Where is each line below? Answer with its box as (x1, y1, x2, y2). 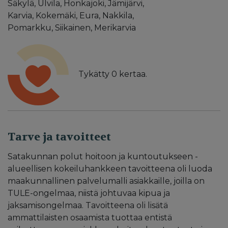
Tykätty (76, 69, 111, 79)
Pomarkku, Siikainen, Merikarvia (8, 22, 136, 33)
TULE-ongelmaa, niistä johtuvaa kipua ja (8, 188, 170, 198)
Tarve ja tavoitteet (8, 129, 111, 144)
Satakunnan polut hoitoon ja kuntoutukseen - (8, 151, 198, 161)
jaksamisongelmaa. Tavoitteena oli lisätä (8, 200, 168, 210)
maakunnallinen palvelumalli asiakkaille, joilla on (8, 176, 205, 186)
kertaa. (117, 69, 147, 79)
